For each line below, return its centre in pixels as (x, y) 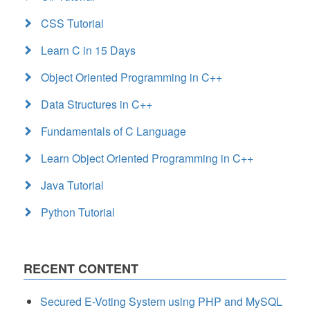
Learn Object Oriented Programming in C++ (147, 158)
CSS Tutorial (72, 23)
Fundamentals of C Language (113, 131)
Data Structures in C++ (97, 104)
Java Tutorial (72, 185)
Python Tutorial (78, 212)
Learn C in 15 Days (88, 50)
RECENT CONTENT (81, 268)
